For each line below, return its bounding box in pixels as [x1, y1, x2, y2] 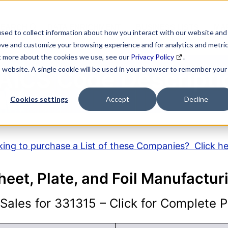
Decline [184, 95, 208, 104]
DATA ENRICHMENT [47, 23, 121, 32]
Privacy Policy [131, 52, 174, 61]
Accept [106, 95, 129, 104]
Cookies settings [10, 95, 68, 104]
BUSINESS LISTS [136, 23, 198, 32]
